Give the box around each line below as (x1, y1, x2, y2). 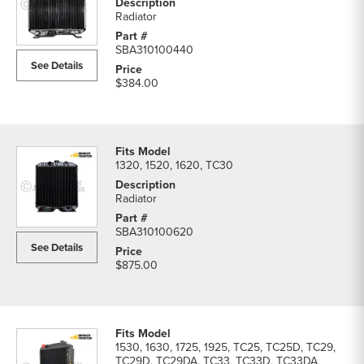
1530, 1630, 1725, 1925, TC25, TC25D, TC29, (115, 339, 336, 356)
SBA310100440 (115, 41, 193, 58)
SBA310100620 (115, 223, 193, 240)
